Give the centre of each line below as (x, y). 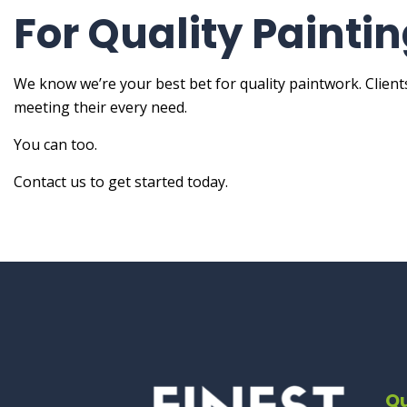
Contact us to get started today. (121, 182)
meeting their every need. (100, 108)
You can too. (55, 145)
